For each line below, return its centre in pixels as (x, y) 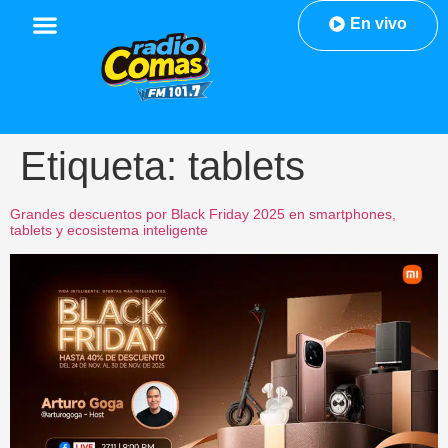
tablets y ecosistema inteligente (109, 230)
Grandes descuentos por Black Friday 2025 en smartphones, (203, 214)
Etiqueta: (104, 166)
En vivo (378, 23)
